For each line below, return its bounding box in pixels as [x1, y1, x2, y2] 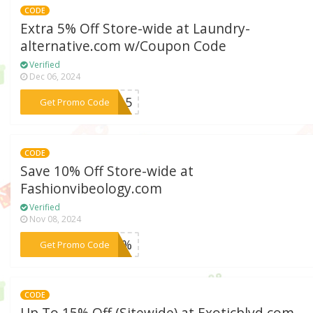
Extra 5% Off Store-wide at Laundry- [20, 19, 251, 38]
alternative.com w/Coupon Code [20, 36, 227, 55]
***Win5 [81, 93, 133, 110]
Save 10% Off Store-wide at [20, 161, 194, 180]
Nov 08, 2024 [27, 212, 82, 225]
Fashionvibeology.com [20, 179, 163, 198]
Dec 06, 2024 [27, 70, 81, 82]
